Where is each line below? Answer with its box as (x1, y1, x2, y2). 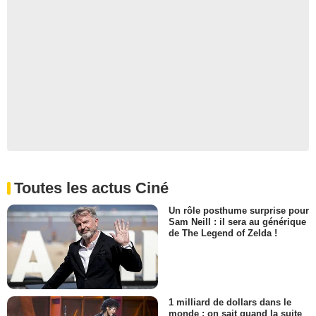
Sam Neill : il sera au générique (169, 217, 306, 228)
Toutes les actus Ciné (14, 178, 169, 197)
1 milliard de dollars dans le (169, 297, 291, 308)
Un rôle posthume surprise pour (169, 205, 309, 216)
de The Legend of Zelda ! (169, 228, 277, 239)
